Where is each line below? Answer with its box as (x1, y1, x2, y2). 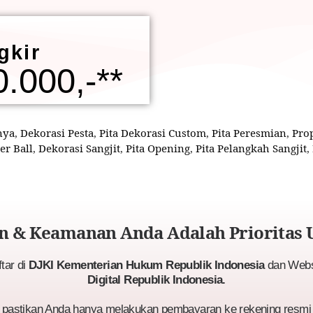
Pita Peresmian (212, 126, 286, 140)
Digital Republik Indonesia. (87, 272, 226, 286)
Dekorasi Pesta (20, 126, 94, 140)
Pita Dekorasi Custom (99, 126, 206, 140)
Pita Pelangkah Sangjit (196, 141, 307, 156)
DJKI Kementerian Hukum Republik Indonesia (29, 258, 265, 272)
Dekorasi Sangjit (38, 141, 120, 156)
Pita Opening (126, 141, 190, 156)
